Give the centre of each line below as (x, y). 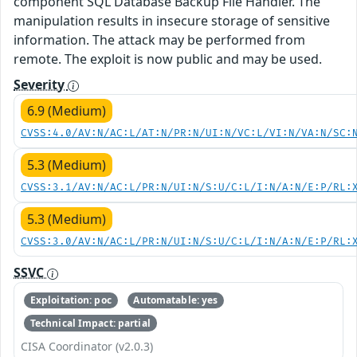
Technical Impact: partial (90, 323)
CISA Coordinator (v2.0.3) (87, 346)
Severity (41, 84)
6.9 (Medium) (67, 110)
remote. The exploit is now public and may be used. (168, 59)
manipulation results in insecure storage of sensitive (172, 20)
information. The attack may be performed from (159, 39)
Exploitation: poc (71, 300)
